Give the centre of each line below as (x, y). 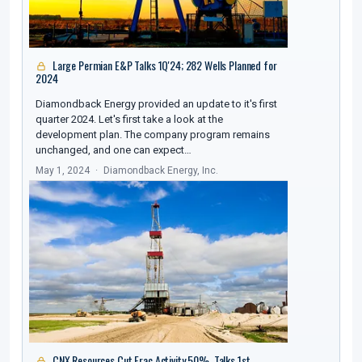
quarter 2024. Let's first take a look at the (129, 120)
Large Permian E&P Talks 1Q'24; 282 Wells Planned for (164, 65)
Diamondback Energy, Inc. (161, 171)
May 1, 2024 (63, 171)
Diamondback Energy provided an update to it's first (156, 104)
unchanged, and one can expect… (114, 150)
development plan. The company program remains (153, 135)
